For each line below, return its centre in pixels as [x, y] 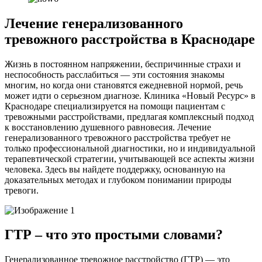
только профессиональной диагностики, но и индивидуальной [130, 148]
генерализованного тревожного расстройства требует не [118, 137]
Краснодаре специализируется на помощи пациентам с [115, 106]
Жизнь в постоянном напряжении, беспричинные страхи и [123, 64]
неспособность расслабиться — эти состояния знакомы [115, 74]
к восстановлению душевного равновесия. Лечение [108, 127]
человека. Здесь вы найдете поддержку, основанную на [115, 169]
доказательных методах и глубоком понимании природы [118, 180]
